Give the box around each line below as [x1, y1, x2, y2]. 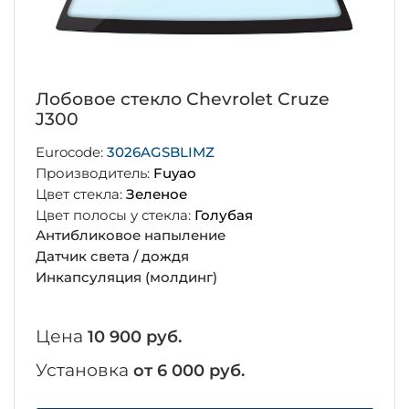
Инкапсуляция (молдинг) [35, 267, 217, 286]
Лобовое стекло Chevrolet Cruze [35, 89, 330, 110]
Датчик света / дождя [35, 247, 189, 266]
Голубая [194, 205, 253, 224]
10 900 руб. [87, 326, 182, 347]
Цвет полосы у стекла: [35, 205, 194, 224]
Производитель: [35, 164, 153, 183]
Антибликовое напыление [35, 226, 225, 245]
